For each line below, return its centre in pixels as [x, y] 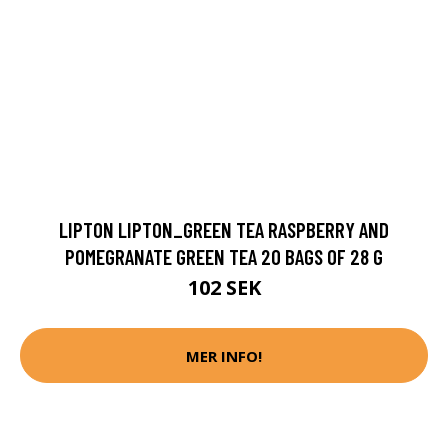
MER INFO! [224, 355]
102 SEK [224, 288]
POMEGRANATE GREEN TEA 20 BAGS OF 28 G [224, 257]
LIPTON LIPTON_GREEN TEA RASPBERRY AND [224, 230]
